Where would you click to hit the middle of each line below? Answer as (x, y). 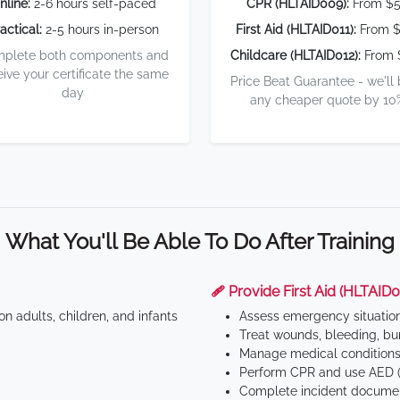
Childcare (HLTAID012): (296, 55)
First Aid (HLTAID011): (296, 29)
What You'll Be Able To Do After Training (200, 242)
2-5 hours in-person (100, 29)
